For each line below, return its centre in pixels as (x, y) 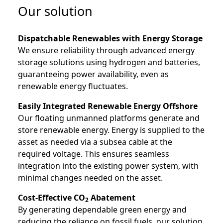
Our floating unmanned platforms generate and (109, 118)
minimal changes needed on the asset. (90, 178)
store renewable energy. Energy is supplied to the (111, 130)
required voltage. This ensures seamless (94, 154)
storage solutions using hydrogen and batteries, (109, 62)
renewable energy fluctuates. (73, 86)
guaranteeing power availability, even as (93, 74)
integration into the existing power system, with (108, 166)
